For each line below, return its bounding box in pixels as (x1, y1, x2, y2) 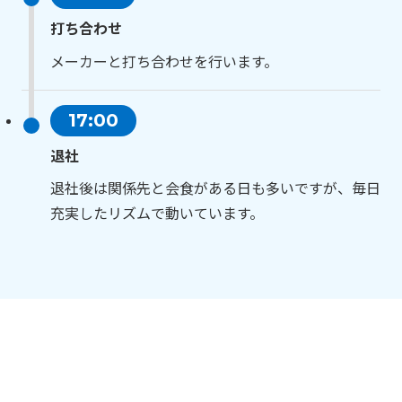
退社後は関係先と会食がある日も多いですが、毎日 (50, 180, 380, 198)
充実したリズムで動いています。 (50, 205, 264, 223)
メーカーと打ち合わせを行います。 (50, 53, 278, 71)
